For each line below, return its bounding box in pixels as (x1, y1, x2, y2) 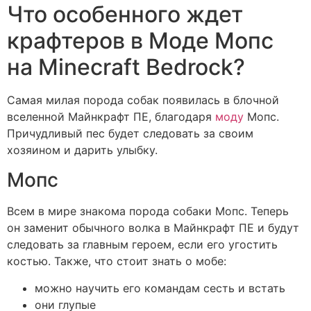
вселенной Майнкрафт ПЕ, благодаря (7, 109, 215, 124)
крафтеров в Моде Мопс (7, 26, 274, 54)
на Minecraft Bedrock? (7, 53, 245, 81)
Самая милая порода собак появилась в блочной (7, 92, 279, 107)
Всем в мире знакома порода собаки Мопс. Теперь (7, 203, 289, 218)
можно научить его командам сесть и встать (35, 280, 285, 295)
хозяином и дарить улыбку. (7, 142, 158, 157)
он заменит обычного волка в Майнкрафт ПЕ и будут (7, 220, 299, 235)
